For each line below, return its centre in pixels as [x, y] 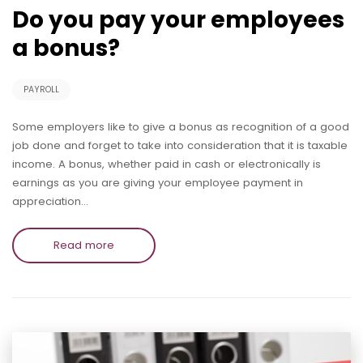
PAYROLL [41, 89]
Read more [84, 245]
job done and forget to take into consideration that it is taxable [180, 145]
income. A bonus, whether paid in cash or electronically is [167, 164]
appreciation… [50, 201]
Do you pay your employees [178, 19]
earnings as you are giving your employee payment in [158, 182]
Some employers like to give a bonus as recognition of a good [181, 126]
